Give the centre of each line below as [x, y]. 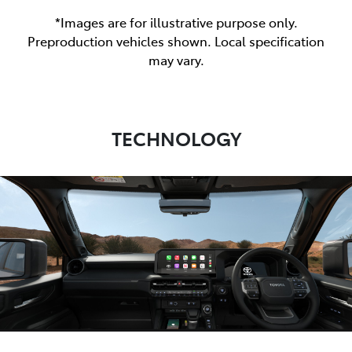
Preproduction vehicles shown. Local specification [176, 40]
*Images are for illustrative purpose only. [176, 22]
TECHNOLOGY [176, 137]
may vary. [176, 59]
